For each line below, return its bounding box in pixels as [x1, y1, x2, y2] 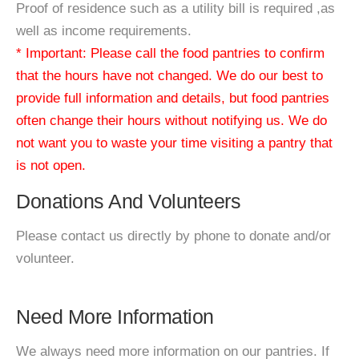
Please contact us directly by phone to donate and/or [16, 228, 331, 244]
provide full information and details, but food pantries [16, 91, 329, 106]
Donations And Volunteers [16, 190, 240, 212]
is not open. [16, 158, 86, 173]
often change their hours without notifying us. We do [16, 113, 327, 128]
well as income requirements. [16, 23, 192, 38]
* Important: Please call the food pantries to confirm [16, 46, 325, 61]
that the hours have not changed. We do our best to [16, 68, 323, 83]
